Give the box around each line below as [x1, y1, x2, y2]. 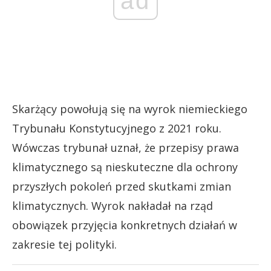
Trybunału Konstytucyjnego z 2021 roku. [12, 120, 221, 135]
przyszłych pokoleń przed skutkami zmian [12, 178, 231, 194]
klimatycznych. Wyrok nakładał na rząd [12, 198, 213, 213]
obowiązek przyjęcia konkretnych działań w [12, 217, 237, 232]
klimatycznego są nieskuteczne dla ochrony [12, 159, 238, 174]
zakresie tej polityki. [12, 237, 117, 252]
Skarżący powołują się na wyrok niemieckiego [12, 101, 247, 116]
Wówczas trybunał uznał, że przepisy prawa [12, 140, 239, 155]
